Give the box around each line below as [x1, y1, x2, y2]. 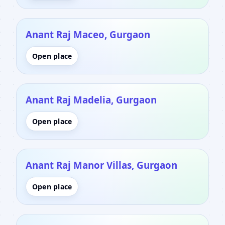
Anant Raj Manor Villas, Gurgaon [26, 158, 177, 171]
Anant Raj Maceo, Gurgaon [26, 28, 150, 41]
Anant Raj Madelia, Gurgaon [26, 93, 157, 106]
